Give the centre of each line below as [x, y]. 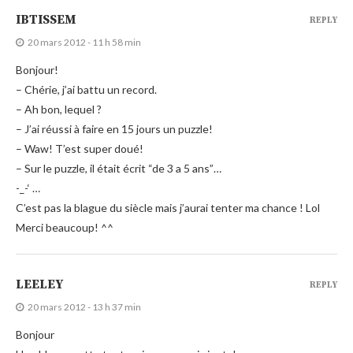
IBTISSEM [46, 19]
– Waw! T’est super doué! [80, 148]
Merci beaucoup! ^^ [65, 227]
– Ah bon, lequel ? [59, 109]
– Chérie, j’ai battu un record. [86, 89]
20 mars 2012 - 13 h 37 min [84, 307]
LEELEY [39, 284]
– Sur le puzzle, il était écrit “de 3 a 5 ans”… [119, 168]
